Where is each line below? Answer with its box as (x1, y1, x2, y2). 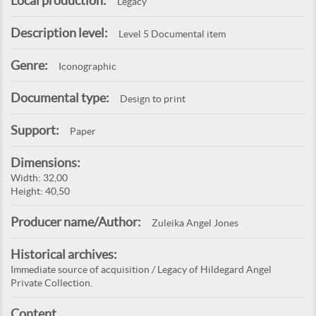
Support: (11, 123, 59, 138)
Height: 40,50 (11, 186, 70, 197)
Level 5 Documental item (119, 28, 226, 40)
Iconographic (59, 61, 116, 73)
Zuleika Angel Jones (152, 217, 238, 229)
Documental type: (11, 90, 109, 106)
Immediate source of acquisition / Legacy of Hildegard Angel (11, 264, 272, 276)
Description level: (11, 25, 108, 41)
